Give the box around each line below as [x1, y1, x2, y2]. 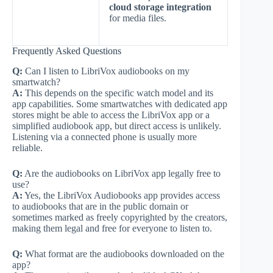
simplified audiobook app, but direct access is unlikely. [12, 120, 221, 131]
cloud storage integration [109, 1, 211, 12]
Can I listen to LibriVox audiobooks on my [23, 65, 190, 76]
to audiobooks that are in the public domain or [12, 200, 188, 211]
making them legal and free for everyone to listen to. [12, 222, 212, 233]
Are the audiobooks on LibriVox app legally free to [23, 168, 221, 179]
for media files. [109, 12, 166, 23]
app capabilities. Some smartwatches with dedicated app [12, 98, 227, 109]
